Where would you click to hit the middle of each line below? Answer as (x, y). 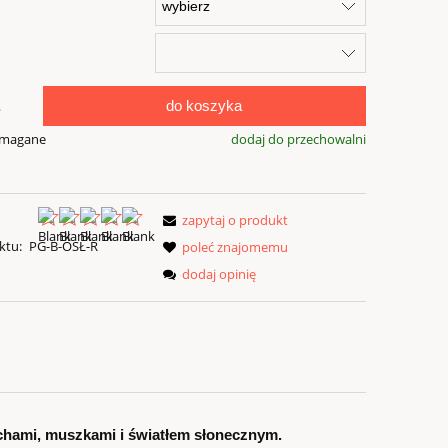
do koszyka (204, 105)
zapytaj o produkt (235, 220)
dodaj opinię (219, 274)
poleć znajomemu (235, 247)
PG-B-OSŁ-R (63, 246)
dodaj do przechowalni (298, 138)
